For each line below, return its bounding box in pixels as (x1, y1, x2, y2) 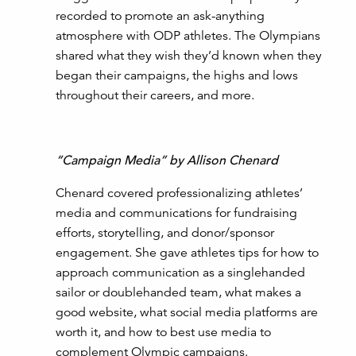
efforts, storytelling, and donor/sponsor (56, 225, 274, 242)
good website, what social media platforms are (56, 304, 318, 321)
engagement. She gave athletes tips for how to (56, 245, 319, 261)
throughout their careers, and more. (56, 87, 257, 104)
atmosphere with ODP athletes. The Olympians (56, 28, 320, 44)
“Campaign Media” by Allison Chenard (56, 153, 278, 169)
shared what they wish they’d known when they (56, 48, 322, 64)
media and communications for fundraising (56, 205, 297, 222)
